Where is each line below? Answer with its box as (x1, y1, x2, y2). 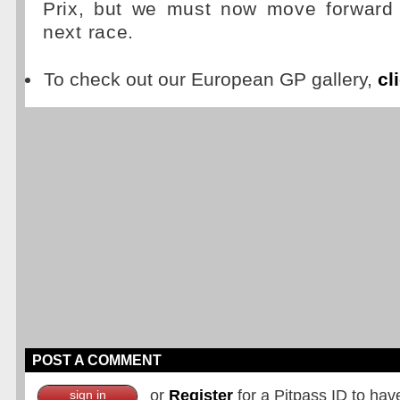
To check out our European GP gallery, (44, 69, 378, 90)
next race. (43, 21, 134, 43)
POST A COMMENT (32, 353, 162, 368)
